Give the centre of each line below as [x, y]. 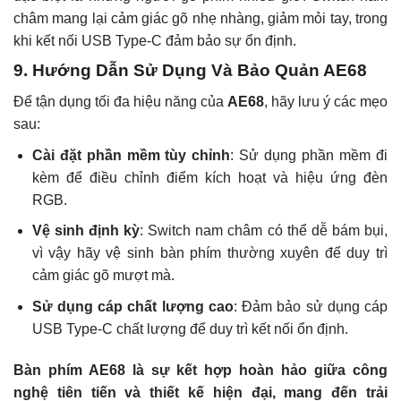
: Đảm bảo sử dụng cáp [311, 306]
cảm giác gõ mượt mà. [103, 276]
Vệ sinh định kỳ [86, 231]
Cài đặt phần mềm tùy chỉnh [131, 155]
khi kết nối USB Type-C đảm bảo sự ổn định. [155, 40]
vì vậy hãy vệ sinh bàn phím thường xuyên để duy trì [209, 253]
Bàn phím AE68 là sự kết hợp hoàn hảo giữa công [200, 370]
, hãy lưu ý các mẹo [326, 102]
